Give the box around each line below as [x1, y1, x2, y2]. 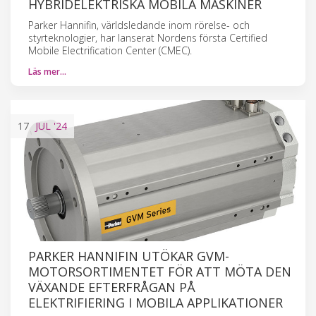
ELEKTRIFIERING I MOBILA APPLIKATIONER [28, 293, 283, 311]
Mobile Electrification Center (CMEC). [28, 43, 192, 57]
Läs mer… [28, 65, 66, 78]
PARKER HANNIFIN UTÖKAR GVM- [28, 247, 229, 265]
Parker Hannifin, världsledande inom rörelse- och [28, 18, 250, 32]
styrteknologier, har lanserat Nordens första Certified [28, 30, 267, 44]
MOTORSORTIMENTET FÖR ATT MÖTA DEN [28, 262, 291, 280]
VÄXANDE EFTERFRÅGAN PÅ [28, 278, 195, 296]
